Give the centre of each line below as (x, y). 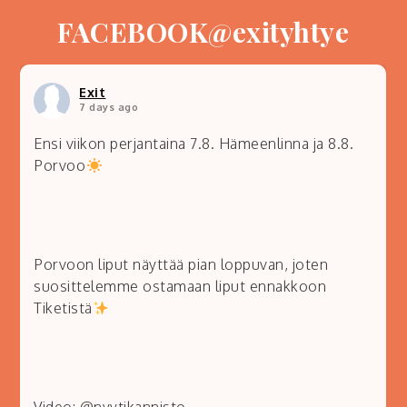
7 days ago (109, 108)
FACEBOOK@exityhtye (203, 32)
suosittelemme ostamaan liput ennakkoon (180, 287)
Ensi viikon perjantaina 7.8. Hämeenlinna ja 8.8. (194, 144)
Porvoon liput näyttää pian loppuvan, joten (181, 265)
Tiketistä (63, 308)
